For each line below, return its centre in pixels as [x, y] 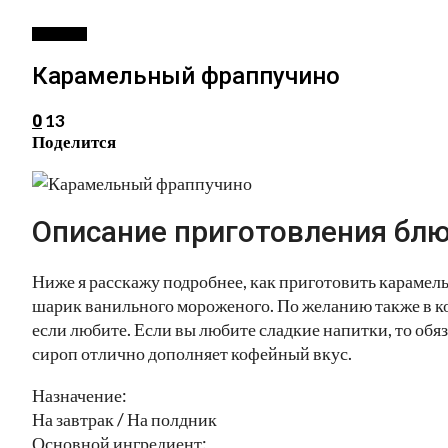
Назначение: [79, 394]
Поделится [74, 141]
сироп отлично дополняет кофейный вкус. [192, 352]
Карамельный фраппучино [186, 75]
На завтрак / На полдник [124, 418]
